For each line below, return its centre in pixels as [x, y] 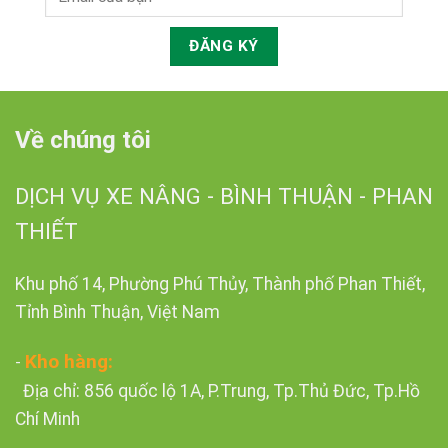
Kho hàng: [71, 361]
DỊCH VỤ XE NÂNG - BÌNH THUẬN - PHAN [224, 196]
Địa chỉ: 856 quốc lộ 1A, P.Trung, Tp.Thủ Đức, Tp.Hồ [219, 390]
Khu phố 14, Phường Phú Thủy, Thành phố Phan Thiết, [220, 284]
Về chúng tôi [83, 139]
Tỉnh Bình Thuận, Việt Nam [117, 312]
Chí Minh [47, 418]
